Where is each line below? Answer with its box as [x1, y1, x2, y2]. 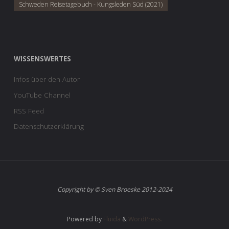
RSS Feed [14, 106, 44, 116]
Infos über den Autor [14, 75, 80, 84]
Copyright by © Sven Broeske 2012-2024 [57, 185, 172, 194]
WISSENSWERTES [14, 54, 71, 63]
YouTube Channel [14, 90, 71, 100]
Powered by [67, 214, 102, 223]
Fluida [102, 214, 121, 223]
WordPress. [128, 214, 162, 223]
